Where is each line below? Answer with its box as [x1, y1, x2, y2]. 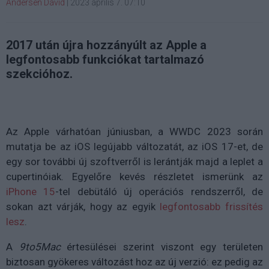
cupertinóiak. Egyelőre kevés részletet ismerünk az [6, 170, 263, 183]
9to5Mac [19, 240, 61, 253]
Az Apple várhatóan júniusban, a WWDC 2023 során [6, 125, 263, 138]
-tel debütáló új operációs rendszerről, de [55, 185, 264, 198]
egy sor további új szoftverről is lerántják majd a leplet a [6, 155, 263, 168]
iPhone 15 [6, 185, 56, 198]
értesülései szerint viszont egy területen [60, 240, 264, 253]
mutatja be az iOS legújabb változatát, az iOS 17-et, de [6, 140, 263, 153]
